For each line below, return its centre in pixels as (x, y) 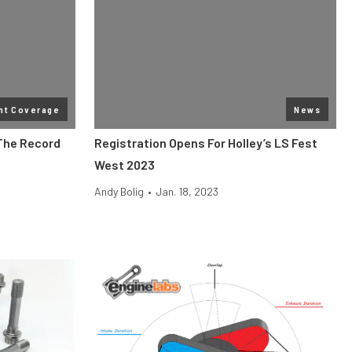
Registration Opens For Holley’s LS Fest (206, 143)
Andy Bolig (119, 191)
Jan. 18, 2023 (187, 191)
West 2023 (125, 165)
